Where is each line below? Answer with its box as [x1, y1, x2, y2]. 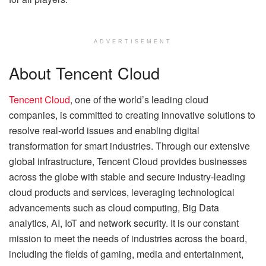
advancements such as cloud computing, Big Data [9, 200, 219, 214]
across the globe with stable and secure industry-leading [9, 169, 245, 183]
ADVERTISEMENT [94, 39, 172, 45]
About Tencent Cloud [9, 61, 160, 85]
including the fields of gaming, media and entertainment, [9, 246, 243, 261]
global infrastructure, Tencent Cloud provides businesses [9, 154, 247, 168]
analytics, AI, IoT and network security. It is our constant [9, 216, 239, 230]
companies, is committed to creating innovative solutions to [9, 107, 255, 122]
